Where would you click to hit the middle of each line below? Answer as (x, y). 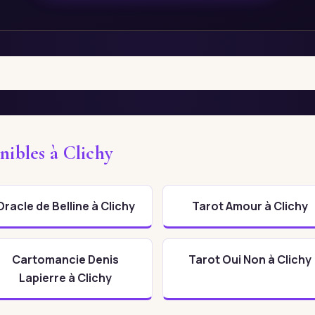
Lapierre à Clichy (65, 277)
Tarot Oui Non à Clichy (250, 259)
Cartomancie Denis (65, 259)
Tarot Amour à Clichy (250, 206)
